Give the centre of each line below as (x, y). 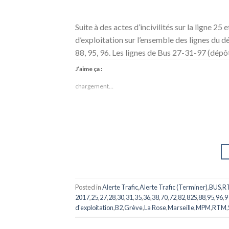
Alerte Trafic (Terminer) (174, 187)
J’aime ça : (89, 69)
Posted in (89, 187)
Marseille (181, 207)
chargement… (94, 86)
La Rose (155, 207)
